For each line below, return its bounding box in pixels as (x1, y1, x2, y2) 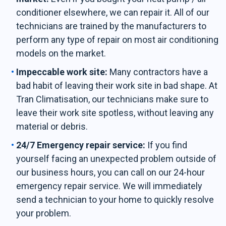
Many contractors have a (107, 67, 208, 77)
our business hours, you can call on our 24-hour (16, 167, 205, 178)
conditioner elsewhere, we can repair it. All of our (16, 7, 210, 18)
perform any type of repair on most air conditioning (16, 34, 219, 45)
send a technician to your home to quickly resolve (16, 194, 214, 205)
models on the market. (16, 48, 106, 59)
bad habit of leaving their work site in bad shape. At (16, 80, 218, 91)
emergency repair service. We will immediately (16, 181, 203, 191)
